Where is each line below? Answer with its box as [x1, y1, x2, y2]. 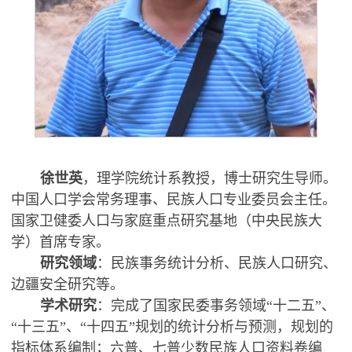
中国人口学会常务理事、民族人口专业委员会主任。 [11, 191, 337, 207]
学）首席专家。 [11, 233, 111, 250]
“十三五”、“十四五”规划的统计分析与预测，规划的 [11, 318, 334, 335]
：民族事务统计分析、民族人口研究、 [97, 255, 338, 271]
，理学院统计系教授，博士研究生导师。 [82, 170, 338, 186]
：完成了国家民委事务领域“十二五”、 [97, 297, 336, 313]
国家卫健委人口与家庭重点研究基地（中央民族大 [11, 212, 323, 229]
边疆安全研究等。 [11, 276, 125, 292]
